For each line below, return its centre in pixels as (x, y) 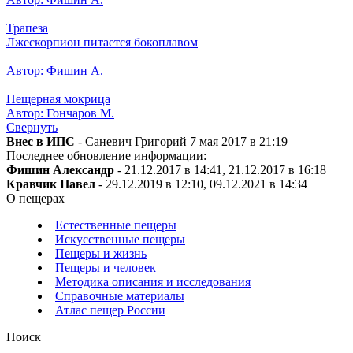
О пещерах (35, 199)
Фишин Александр (60, 170)
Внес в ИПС (41, 142)
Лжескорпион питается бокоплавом (102, 43)
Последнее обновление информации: (106, 156)
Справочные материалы (120, 296)
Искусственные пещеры (120, 240)
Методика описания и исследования (153, 282)
